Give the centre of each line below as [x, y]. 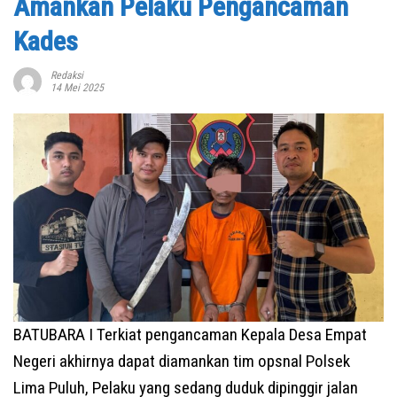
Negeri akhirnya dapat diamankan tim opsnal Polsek [182, 362]
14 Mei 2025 [77, 88]
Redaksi [67, 76]
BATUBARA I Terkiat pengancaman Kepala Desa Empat [190, 335]
